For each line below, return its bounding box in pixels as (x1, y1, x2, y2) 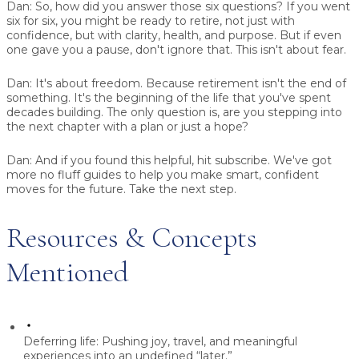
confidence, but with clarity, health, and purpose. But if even (6, 27, 341, 42)
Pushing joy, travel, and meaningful (99, 333, 297, 349)
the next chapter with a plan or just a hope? (6, 119, 248, 134)
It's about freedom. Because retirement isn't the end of (32, 75, 346, 91)
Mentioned (6, 254, 129, 289)
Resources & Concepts (6, 220, 257, 255)
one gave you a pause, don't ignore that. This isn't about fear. (6, 42, 346, 57)
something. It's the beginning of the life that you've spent (6, 90, 331, 105)
